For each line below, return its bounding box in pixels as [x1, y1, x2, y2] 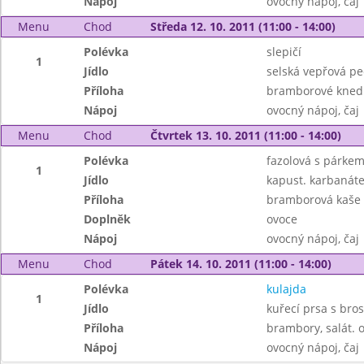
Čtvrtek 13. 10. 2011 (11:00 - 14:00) [149, 128, 341, 143]
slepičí [266, 44, 301, 59]
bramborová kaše [266, 192, 361, 207]
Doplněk [84, 211, 132, 227]
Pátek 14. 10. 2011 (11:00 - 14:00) [149, 256, 331, 271]
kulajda [266, 281, 306, 297]
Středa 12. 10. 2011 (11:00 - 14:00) [149, 19, 336, 34]
